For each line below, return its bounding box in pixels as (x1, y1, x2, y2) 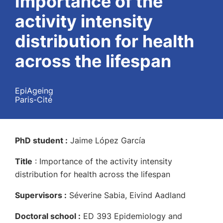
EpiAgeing (15, 86, 53, 96)
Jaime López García (70, 135, 145, 145)
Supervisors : (15, 190, 67, 200)
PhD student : (15, 135, 68, 145)
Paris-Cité (15, 95, 52, 105)
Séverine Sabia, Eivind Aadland (67, 190, 186, 200)
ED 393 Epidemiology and (81, 211, 182, 221)
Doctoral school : (15, 211, 81, 221)
